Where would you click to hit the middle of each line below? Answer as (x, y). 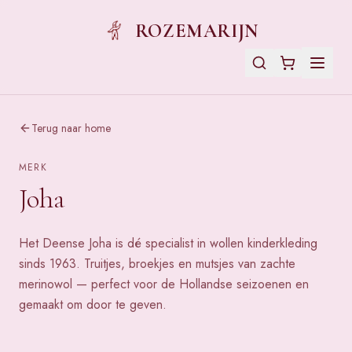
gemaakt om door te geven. (93, 304)
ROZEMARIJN (196, 31)
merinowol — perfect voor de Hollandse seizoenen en (164, 284)
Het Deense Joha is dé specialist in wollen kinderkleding (168, 243)
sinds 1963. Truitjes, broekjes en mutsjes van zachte (157, 264)
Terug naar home (71, 128)
